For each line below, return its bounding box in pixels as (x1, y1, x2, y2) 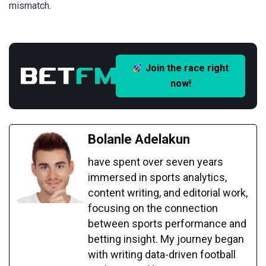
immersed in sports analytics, (88, 170, 227, 183)
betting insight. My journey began (88, 232, 244, 245)
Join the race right (143, 62, 229, 74)
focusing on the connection (88, 201, 218, 214)
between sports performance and (88, 217, 246, 230)
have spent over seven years (88, 155, 223, 168)
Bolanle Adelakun (88, 131, 190, 147)
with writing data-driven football (88, 248, 236, 261)
